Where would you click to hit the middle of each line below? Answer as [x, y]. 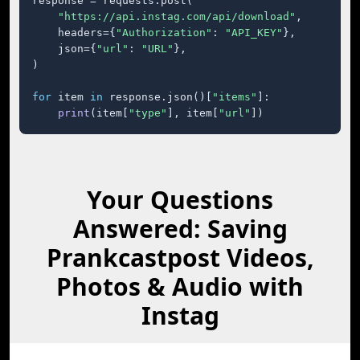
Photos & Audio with [180, 286]
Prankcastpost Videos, [180, 258]
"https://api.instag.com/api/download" [177, 16]
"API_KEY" [254, 33]
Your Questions [180, 200]
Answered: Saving [180, 229]
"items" [235, 97]
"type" [148, 113]
